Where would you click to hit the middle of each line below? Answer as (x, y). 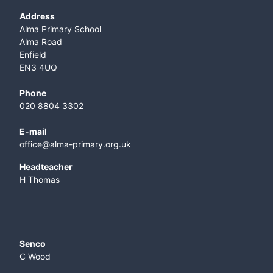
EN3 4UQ (38, 67)
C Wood (35, 256)
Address (37, 16)
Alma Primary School (60, 29)
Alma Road (41, 42)
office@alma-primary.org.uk (75, 144)
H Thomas (40, 179)
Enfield (33, 55)
